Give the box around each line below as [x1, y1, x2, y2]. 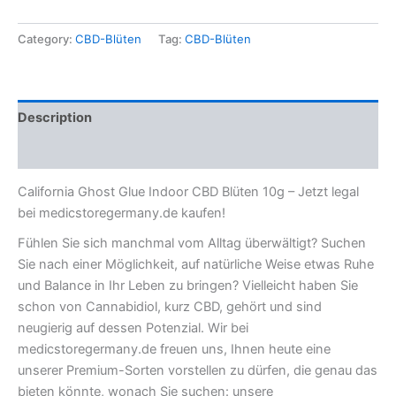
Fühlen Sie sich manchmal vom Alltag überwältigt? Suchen [18, 235, 366, 252]
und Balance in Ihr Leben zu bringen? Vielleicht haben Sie [18, 278, 358, 294]
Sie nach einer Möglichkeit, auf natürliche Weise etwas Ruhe [18, 256, 374, 273]
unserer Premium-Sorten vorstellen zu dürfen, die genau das [18, 362, 377, 379]
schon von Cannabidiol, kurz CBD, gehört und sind [18, 299, 322, 316]
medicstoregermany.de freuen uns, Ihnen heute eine [18, 341, 331, 358]
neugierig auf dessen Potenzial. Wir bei [18, 320, 248, 337]
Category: [18, 32, 75, 47]
